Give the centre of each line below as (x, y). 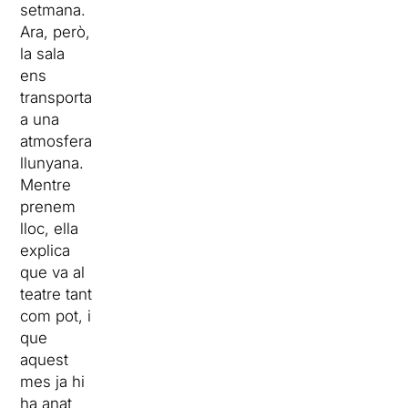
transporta (56, 97)
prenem (48, 206)
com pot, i (56, 316)
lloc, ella (50, 228)
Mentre (46, 184)
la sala (43, 53)
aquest (45, 359)
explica (46, 250)
